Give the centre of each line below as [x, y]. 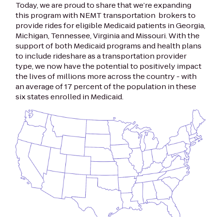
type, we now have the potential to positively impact [108, 66]
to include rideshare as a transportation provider [101, 56]
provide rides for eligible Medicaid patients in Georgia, [110, 26]
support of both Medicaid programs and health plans [108, 46]
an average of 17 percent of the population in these [106, 87]
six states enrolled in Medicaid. [70, 97]
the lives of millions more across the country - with [106, 77]
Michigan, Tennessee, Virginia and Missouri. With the [108, 36]
